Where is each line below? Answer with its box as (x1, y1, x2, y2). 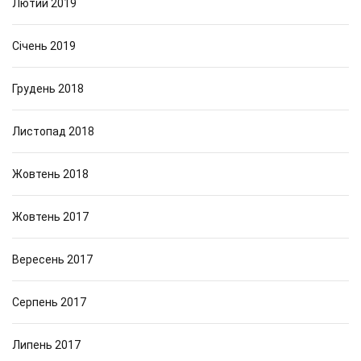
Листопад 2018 (12, 125, 94, 138)
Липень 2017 (12, 338, 81, 351)
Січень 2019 (12, 39, 76, 52)
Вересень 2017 (12, 253, 93, 266)
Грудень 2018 (12, 82, 84, 95)
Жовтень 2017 (12, 210, 89, 223)
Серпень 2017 (12, 296, 86, 309)
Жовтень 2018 (12, 168, 89, 180)
